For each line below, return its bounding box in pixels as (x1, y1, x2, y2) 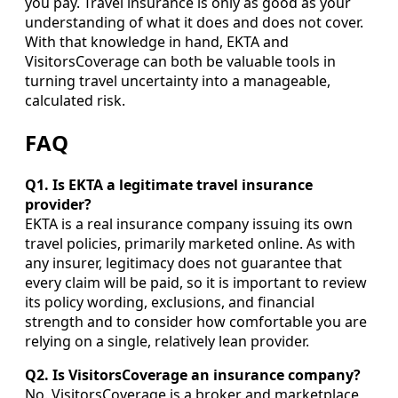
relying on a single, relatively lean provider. (25, 331, 309, 352)
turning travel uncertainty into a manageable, (25, 71, 330, 92)
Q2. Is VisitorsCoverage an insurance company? (25, 365, 361, 386)
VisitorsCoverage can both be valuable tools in (25, 52, 336, 72)
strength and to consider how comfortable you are (25, 312, 367, 332)
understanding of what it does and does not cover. (25, 12, 363, 33)
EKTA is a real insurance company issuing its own (25, 214, 353, 235)
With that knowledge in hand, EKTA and (25, 32, 289, 52)
